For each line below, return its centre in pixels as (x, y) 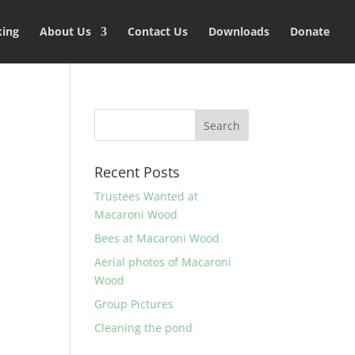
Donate (310, 31)
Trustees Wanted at (147, 196)
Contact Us (158, 31)
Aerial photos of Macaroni (163, 262)
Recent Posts (137, 172)
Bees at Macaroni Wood (157, 238)
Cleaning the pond (144, 328)
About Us (65, 31)
